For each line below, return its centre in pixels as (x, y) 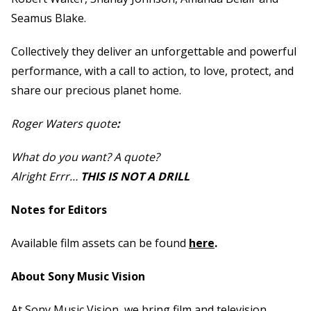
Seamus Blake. (49, 18)
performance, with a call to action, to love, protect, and (152, 70)
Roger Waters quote (64, 123)
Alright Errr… (46, 176)
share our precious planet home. (96, 90)
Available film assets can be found (100, 243)
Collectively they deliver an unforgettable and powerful (154, 51)
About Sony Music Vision (78, 276)
